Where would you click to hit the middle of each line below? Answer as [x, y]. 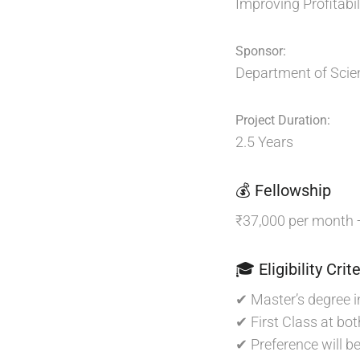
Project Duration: [283, 120]
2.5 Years [264, 142]
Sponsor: [261, 51]
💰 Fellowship [283, 190]
